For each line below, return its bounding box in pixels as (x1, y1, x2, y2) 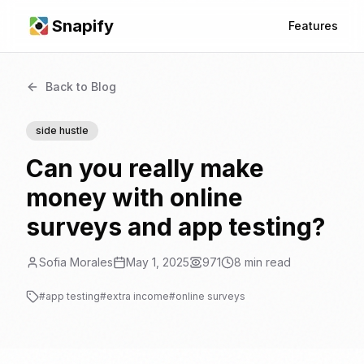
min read (241, 255, 291, 269)
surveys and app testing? (26, 212, 325, 241)
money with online (26, 183, 243, 212)
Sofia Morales (39, 255, 113, 269)
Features (288, 19, 338, 32)
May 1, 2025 (126, 255, 189, 269)
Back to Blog (45, 80, 116, 93)
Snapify (52, 16, 114, 36)
